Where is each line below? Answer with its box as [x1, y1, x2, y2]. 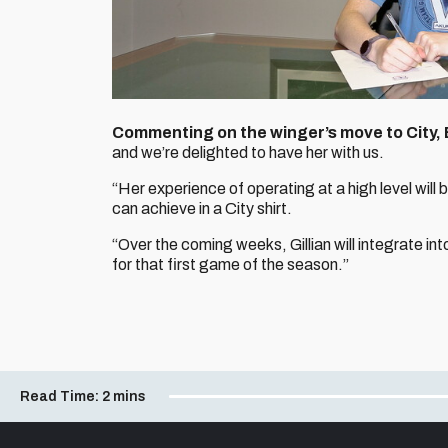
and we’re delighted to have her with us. [112, 144, 387, 161]
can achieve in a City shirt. [112, 200, 295, 217]
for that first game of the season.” [112, 256, 349, 273]
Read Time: [20, 389, 99, 404]
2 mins [102, 389, 146, 404]
